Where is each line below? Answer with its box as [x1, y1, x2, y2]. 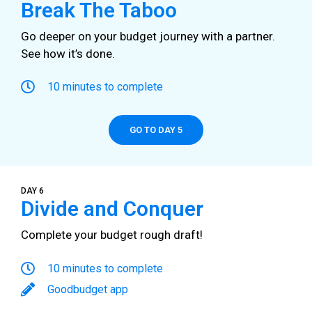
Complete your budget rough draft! [21, 228, 205, 242]
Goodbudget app [47, 282, 128, 296]
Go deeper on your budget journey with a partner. [21, 29, 275, 43]
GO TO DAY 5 [130, 125, 182, 136]
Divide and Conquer [21, 196, 203, 221]
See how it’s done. [21, 46, 115, 61]
